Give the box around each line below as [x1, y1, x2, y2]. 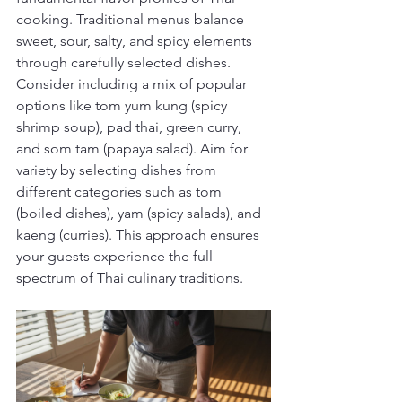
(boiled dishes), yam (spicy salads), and [16, 205, 265, 222]
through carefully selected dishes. [16, 54, 234, 71]
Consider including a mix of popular [16, 75, 250, 92]
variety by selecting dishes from [16, 162, 220, 179]
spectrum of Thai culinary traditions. [16, 269, 243, 286]
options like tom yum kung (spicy [16, 97, 231, 114]
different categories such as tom [16, 183, 225, 200]
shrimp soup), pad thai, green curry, [16, 118, 245, 135]
